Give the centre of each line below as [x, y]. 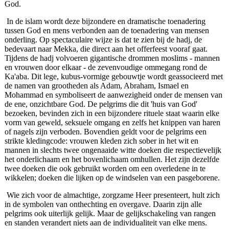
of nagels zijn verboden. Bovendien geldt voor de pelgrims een [105, 132]
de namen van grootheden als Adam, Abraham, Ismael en [96, 86]
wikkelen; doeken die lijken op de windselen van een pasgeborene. [112, 178]
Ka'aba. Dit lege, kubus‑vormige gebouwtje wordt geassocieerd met [113, 77]
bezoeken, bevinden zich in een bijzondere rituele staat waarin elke [112, 113]
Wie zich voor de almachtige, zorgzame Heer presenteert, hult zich [113, 195]
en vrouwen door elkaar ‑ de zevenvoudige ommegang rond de [106, 67]
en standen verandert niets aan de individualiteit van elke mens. [106, 223]
